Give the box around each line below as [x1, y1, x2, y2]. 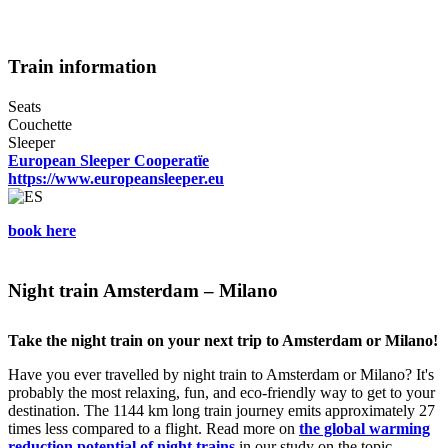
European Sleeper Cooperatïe [8, 152, 209, 170]
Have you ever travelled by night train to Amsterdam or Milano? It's [8, 366, 434, 384]
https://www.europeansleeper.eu [8, 170, 224, 188]
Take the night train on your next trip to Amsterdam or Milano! [8, 332, 438, 350]
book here [8, 222, 76, 240]
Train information [8, 56, 157, 78]
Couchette [8, 116, 72, 134]
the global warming [299, 420, 430, 438]
